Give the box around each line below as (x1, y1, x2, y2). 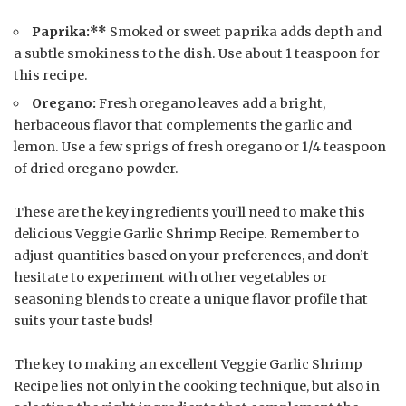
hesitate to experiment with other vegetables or (14, 269, 327, 286)
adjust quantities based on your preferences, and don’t (14, 247, 369, 265)
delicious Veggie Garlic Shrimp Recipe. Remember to (14, 226, 359, 243)
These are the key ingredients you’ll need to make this (14, 204, 365, 221)
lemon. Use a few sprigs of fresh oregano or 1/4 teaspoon (14, 139, 386, 156)
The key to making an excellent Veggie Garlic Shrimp (14, 356, 362, 373)
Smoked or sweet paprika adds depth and (107, 24, 382, 41)
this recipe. (14, 67, 88, 84)
